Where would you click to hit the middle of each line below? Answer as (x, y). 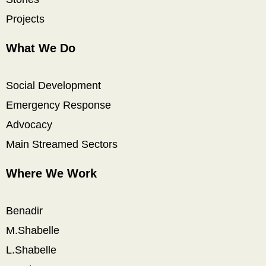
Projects (25, 19)
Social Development (53, 85)
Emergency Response (58, 105)
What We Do (41, 48)
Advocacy (29, 124)
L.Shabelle (31, 250)
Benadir (24, 210)
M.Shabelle (33, 230)
